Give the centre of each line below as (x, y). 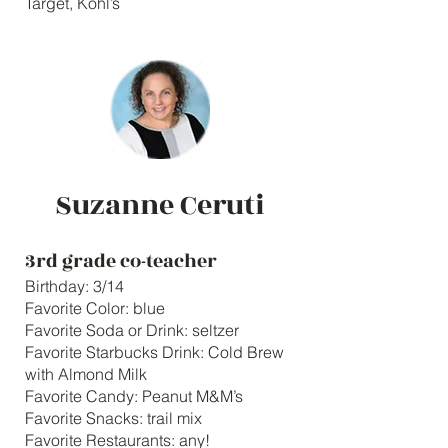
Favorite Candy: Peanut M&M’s (134, 396)
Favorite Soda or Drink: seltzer (132, 330)
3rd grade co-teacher (121, 261)
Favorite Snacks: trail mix (113, 418)
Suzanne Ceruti (160, 205)
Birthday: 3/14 (74, 286)
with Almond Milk (86, 374)
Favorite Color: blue (95, 308)
